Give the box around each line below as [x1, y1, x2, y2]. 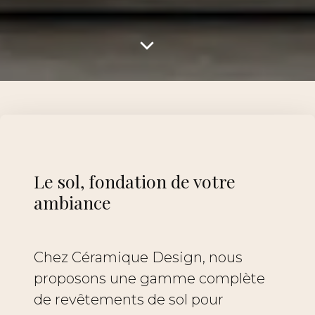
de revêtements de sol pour [34, 291, 224, 309]
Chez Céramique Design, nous [34, 249, 243, 266]
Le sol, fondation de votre [34, 169, 236, 193]
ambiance [34, 191, 111, 214]
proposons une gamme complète [34, 270, 265, 288]
